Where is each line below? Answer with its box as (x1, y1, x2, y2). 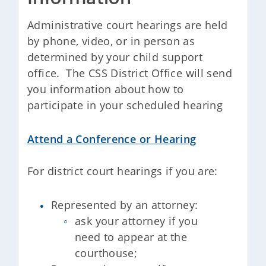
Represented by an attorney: (51, 198, 198, 212)
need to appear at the (75, 230, 187, 244)
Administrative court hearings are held (27, 18, 228, 32)
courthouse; (75, 246, 141, 260)
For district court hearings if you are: (27, 164, 221, 178)
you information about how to (27, 82, 184, 96)
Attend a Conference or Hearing (27, 132, 197, 146)
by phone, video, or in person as (27, 34, 195, 48)
